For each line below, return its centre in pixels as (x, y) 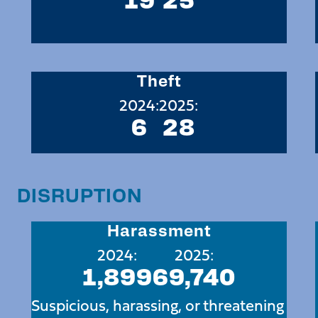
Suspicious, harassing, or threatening (157, 305)
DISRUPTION (79, 194)
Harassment (159, 229)
